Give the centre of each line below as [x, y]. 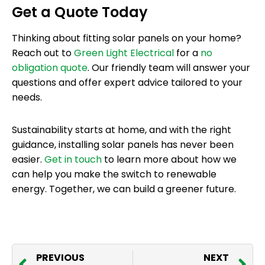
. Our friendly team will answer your [169, 67]
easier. [28, 159]
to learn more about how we [169, 159]
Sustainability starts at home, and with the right [122, 130]
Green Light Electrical [124, 53]
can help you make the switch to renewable [114, 174]
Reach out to [43, 53]
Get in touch [73, 159]
